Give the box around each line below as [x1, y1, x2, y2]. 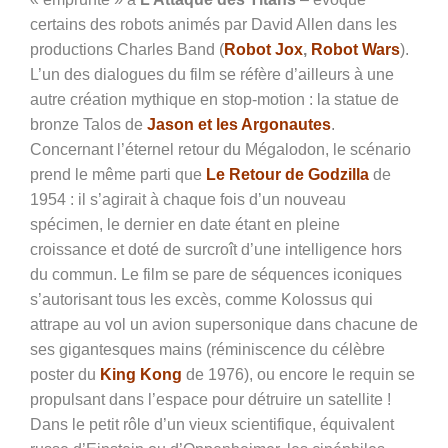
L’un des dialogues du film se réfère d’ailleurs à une [30, 66, 394, 84]
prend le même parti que [30, 166, 206, 184]
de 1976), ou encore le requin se [182, 366, 415, 384]
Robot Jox [224, 41, 303, 59]
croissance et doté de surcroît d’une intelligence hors [30, 241, 402, 259]
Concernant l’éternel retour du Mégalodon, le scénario [30, 141, 411, 159]
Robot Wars [311, 41, 400, 59]
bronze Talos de [30, 116, 147, 134]
